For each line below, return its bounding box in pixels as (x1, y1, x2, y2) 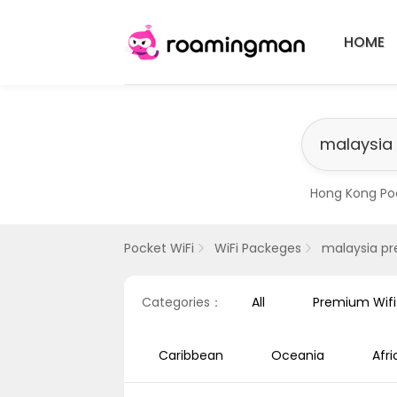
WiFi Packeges (214, 239, 301, 257)
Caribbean (159, 346, 223, 364)
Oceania (271, 346, 324, 364)
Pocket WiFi (124, 239, 194, 257)
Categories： (142, 293, 222, 311)
